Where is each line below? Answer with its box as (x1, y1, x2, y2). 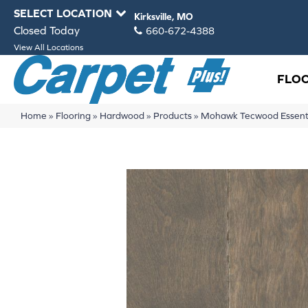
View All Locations (14, 43, 83, 52)
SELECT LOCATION (14, 6, 112, 19)
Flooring (55, 109, 91, 121)
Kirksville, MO (134, 11, 193, 22)
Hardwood (99, 109, 144, 121)
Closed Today (14, 24, 80, 36)
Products (153, 109, 192, 121)
